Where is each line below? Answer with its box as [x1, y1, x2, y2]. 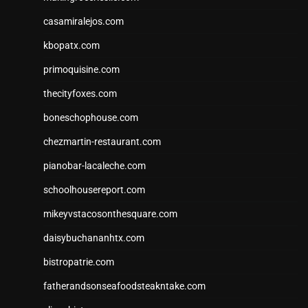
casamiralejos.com [43, 16, 124, 27]
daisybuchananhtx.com [43, 232, 144, 244]
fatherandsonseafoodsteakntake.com [43, 280, 206, 292]
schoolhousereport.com [43, 184, 145, 196]
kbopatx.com [43, 40, 100, 52]
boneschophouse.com [43, 112, 138, 124]
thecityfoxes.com [43, 88, 117, 100]
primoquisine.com [43, 64, 120, 76]
